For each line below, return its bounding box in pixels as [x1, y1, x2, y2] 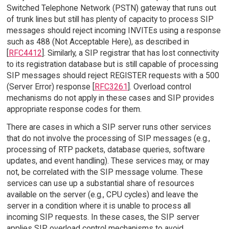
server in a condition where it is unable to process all [6, 200, 191, 211]
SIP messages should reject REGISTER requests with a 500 [6, 70, 219, 80]
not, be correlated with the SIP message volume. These [6, 167, 203, 177]
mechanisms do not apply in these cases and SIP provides [6, 93, 214, 103]
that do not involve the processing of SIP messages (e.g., [6, 133, 210, 143]
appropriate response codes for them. [6, 104, 142, 114]
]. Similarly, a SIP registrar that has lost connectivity [41, 48, 219, 58]
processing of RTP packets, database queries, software [6, 144, 205, 154]
